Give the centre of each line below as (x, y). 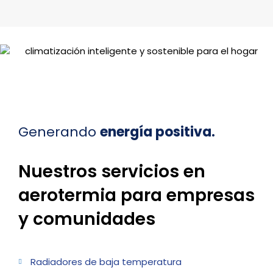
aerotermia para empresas (136, 195)
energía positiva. (158, 132)
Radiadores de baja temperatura (106, 261)
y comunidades (87, 219)
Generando (59, 132)
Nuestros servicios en (112, 171)
